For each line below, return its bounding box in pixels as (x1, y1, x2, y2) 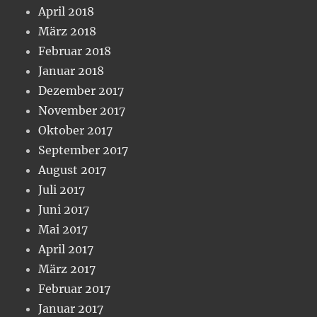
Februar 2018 (38, 44, 112, 59)
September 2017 (38, 143, 129, 158)
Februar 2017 (38, 282, 111, 296)
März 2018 (38, 24, 97, 39)
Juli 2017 (38, 183, 86, 197)
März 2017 (38, 262, 96, 277)
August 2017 (38, 163, 107, 178)
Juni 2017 (38, 202, 90, 217)
